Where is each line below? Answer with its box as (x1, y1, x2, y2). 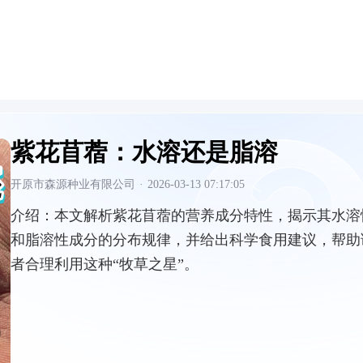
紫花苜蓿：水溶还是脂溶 (11, 139, 278, 165)
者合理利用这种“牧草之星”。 (11, 256, 199, 272)
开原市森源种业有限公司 (11, 178, 135, 190)
